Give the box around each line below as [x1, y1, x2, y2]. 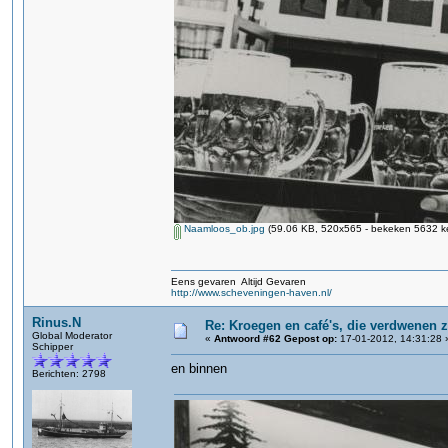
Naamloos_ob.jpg [181, 223, 265, 234]
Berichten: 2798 [32, 368, 106, 379]
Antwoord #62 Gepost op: [214, 333, 337, 344]
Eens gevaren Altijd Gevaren [171, 276, 306, 287]
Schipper [32, 341, 73, 352]
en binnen [171, 361, 227, 376]
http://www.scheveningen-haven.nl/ [171, 287, 332, 298]
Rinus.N [32, 315, 81, 330]
